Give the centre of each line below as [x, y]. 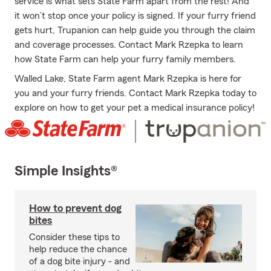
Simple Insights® [66, 171]
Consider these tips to [74, 237]
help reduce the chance [78, 250]
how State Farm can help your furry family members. [125, 59]
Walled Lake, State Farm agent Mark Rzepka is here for [128, 79]
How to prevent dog [75, 208]
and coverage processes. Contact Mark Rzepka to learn [129, 45]
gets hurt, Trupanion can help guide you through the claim [135, 30]
